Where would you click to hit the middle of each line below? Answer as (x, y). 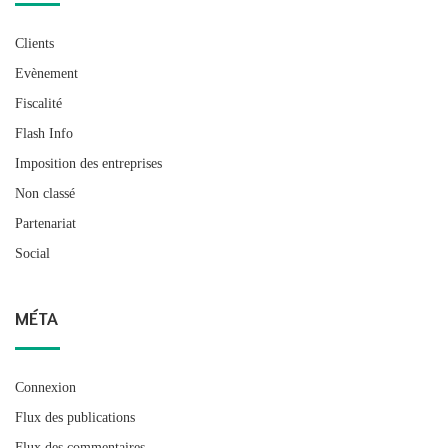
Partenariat (45, 223)
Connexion (45, 387)
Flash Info (44, 133)
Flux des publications (75, 417)
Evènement (46, 73)
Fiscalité (38, 103)
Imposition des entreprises (88, 163)
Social (32, 253)
